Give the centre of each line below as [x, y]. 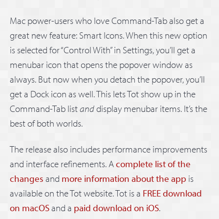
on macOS [30, 208]
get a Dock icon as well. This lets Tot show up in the [103, 94]
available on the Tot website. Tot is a [76, 193]
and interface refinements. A [63, 164]
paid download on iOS [116, 208]
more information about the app [124, 178]
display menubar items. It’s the [151, 108]
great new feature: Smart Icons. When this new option [109, 35]
